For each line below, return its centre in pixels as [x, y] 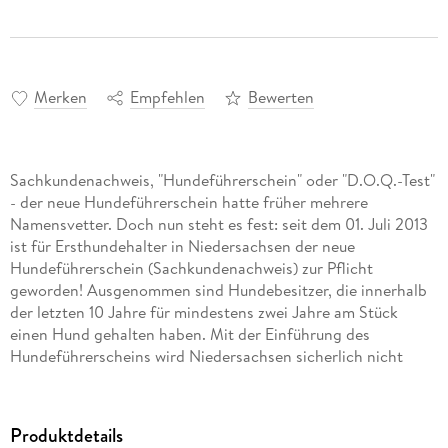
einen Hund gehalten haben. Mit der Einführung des [189, 334]
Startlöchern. [55, 422]
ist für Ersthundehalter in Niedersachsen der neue [182, 246]
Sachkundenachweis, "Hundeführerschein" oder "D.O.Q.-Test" [222, 180]
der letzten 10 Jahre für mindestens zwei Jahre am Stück [203, 312]
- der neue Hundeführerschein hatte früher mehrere [188, 202]
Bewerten [280, 97]
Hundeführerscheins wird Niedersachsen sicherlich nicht [206, 356]
